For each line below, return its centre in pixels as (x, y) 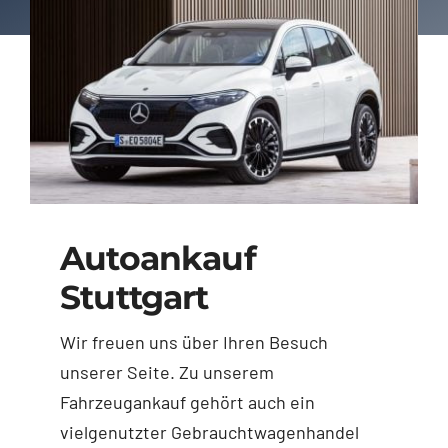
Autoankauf (157, 258)
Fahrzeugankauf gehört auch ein (187, 401)
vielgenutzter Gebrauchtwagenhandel (209, 431)
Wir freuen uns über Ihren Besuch (193, 341)
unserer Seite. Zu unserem (166, 371)
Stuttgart (134, 297)
